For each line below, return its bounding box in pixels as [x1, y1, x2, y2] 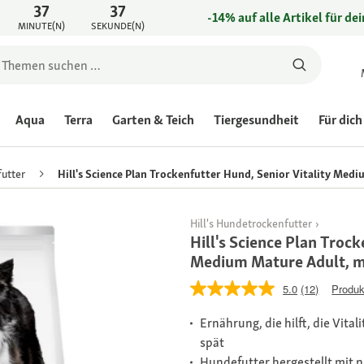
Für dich [318, 111, 362, 128]
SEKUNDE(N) [90, 19, 145, 32]
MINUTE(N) [17, 19, 65, 32]
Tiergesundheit [214, 111, 299, 128]
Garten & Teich [112, 111, 194, 128]
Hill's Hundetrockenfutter [190, 216, 312, 232]
